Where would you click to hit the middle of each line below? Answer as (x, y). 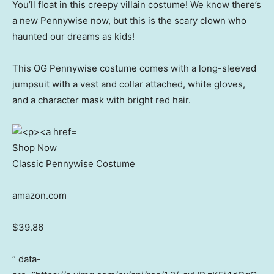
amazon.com (39, 196)
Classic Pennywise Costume (74, 164)
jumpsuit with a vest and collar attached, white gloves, (129, 84)
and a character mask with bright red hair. (102, 100)
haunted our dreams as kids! (73, 37)
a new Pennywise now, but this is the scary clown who (129, 21)
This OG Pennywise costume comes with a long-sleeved (134, 68)
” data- (27, 259)
